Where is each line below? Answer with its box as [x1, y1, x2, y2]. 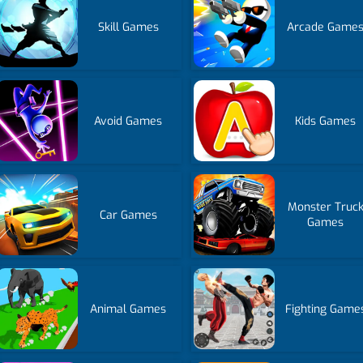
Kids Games [295, 113, 357, 129]
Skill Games [97, 19, 159, 35]
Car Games [99, 207, 157, 223]
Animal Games [90, 301, 167, 317]
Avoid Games [94, 113, 163, 129]
